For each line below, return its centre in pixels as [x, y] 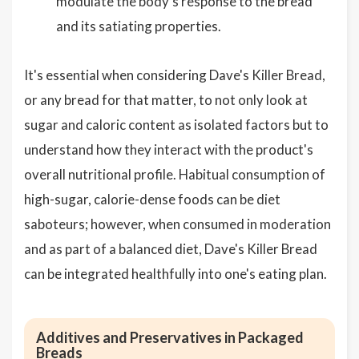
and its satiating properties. [139, 26]
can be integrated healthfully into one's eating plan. [175, 274]
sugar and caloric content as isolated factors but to [176, 125]
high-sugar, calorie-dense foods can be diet [152, 200]
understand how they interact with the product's [169, 150]
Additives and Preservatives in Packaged [170, 338]
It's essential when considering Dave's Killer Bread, [175, 75]
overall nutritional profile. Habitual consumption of [175, 175]
